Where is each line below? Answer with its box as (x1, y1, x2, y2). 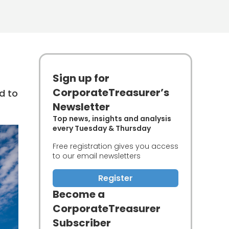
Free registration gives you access (53, 141, 178, 151)
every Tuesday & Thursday (53, 123, 151, 133)
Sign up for (53, 71, 109, 85)
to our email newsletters (53, 151, 141, 161)
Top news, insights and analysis (53, 113, 171, 124)
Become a (53, 187, 105, 201)
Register (98, 172, 133, 184)
